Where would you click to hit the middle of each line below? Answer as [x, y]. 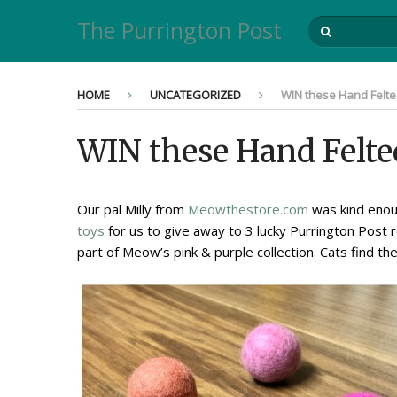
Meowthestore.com [248, 209]
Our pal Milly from [132, 209]
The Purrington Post [179, 30]
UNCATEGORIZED [195, 95]
